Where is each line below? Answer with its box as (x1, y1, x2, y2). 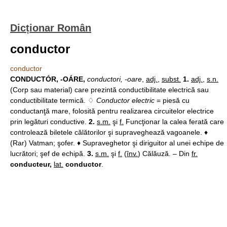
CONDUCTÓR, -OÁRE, (10, 75, 87, 83)
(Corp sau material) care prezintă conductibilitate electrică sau (10, 86, 209, 94)
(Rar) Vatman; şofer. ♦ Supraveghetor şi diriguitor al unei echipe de (10, 139, 224, 147)
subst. (162, 75, 181, 83)
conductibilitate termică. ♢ (10, 96, 96, 104)
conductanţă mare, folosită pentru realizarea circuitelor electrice (10, 107, 214, 115)
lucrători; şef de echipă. (10, 149, 87, 158)
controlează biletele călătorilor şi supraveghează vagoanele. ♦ (10, 128, 208, 136)
